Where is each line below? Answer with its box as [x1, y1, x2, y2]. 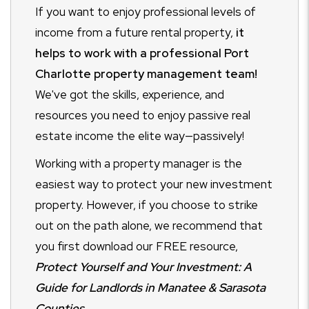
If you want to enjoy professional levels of [35, 4, 256, 20]
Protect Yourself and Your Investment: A [35, 259, 252, 275]
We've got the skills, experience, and [35, 87, 224, 103]
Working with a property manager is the [35, 156, 242, 172]
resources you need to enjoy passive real [35, 108, 250, 123]
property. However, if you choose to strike [35, 197, 258, 213]
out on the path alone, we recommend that [35, 218, 263, 234]
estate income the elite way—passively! [35, 128, 244, 144]
